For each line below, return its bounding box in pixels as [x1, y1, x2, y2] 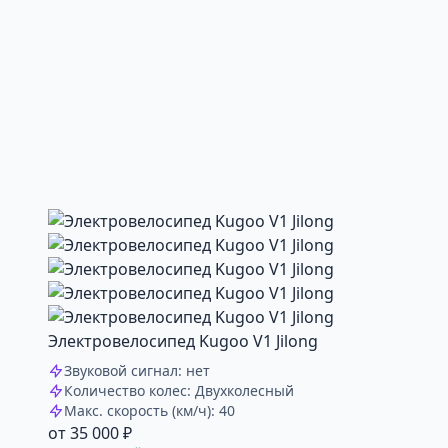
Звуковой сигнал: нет [64, 360, 210, 380]
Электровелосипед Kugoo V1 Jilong [48, 329, 318, 352]
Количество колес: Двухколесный [64, 380, 294, 400]
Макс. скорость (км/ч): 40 [64, 400, 235, 420]
